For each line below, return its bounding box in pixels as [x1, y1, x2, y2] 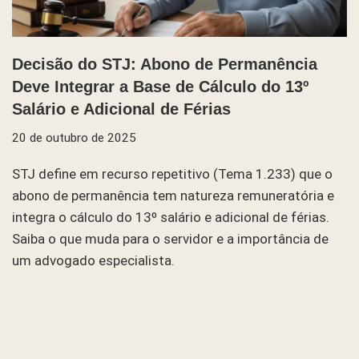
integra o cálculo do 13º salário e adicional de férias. [12, 209, 329, 226]
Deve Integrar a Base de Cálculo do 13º [12, 78, 309, 96]
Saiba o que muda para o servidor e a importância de [12, 231, 329, 248]
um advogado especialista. [12, 252, 175, 269]
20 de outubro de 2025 [12, 131, 136, 146]
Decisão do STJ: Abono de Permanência [12, 55, 317, 74]
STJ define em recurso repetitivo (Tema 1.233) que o [12, 166, 333, 183]
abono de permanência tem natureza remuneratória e [12, 188, 334, 204]
